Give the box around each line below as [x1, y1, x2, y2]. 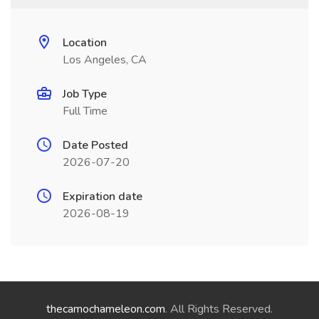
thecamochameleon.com [46, 301, 165, 317]
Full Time [63, 103, 108, 119]
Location [63, 35, 107, 51]
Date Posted [63, 137, 128, 153]
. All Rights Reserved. [165, 301, 273, 317]
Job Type [63, 86, 107, 102]
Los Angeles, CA [63, 52, 147, 68]
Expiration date [63, 189, 142, 204]
